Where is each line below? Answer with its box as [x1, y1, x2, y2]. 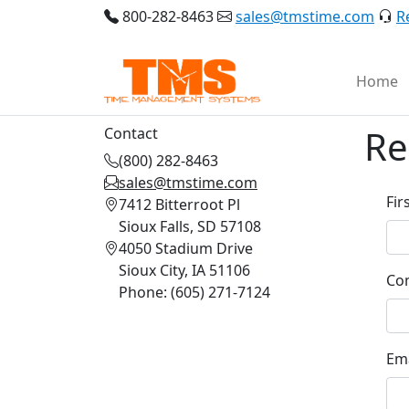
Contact [104, 122, 158, 143]
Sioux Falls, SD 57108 [119, 215, 261, 236]
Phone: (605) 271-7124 [119, 281, 270, 302]
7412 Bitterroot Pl [119, 194, 240, 215]
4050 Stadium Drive [119, 237, 253, 258]
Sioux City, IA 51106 [119, 259, 250, 280]
